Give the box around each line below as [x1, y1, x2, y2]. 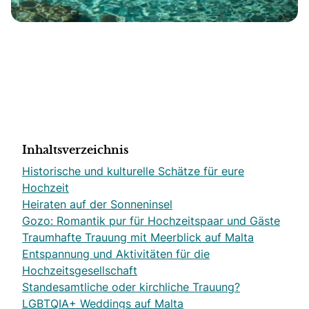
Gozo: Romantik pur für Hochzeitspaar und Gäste [22, 213, 280, 228]
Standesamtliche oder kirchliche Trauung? [22, 279, 240, 295]
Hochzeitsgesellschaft [22, 263, 137, 278]
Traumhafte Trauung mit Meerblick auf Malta [22, 230, 254, 245]
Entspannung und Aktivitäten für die [22, 246, 210, 261]
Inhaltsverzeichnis [22, 145, 128, 156]
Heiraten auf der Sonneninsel [22, 197, 172, 212]
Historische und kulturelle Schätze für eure [22, 163, 244, 179]
